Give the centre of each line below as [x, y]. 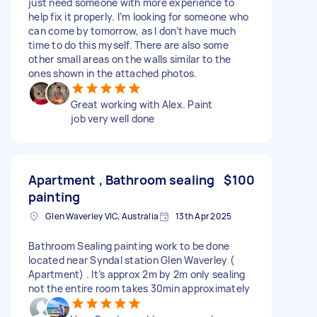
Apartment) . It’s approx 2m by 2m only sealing [137, 274]
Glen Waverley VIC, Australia [102, 216]
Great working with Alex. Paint [142, 104]
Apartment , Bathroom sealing [122, 179]
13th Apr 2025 [204, 216]
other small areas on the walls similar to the [130, 59]
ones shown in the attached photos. [113, 73]
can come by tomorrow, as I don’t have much [132, 30]
